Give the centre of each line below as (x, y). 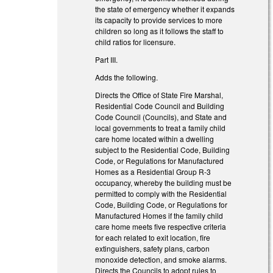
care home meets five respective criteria (161, 226)
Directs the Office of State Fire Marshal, (159, 94)
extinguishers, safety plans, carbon (153, 248)
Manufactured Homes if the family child (159, 215)
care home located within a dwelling (155, 138)
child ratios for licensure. (136, 42)
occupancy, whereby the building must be (164, 182)
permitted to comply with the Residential (161, 193)
